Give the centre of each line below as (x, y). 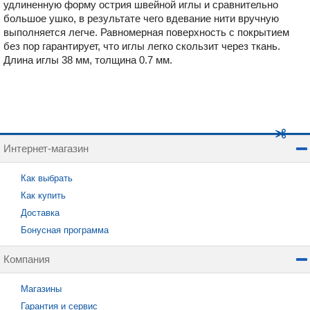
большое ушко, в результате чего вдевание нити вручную (141, 18)
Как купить (43, 195)
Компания (27, 259)
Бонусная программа (65, 230)
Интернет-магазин (46, 148)
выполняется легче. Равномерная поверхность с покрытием (146, 32)
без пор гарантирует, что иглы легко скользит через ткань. (142, 46)
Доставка (40, 213)
